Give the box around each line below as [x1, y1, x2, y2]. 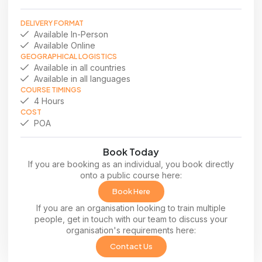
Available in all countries [33, 62, 126, 73]
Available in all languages [33, 73, 130, 84]
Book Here [112, 186, 150, 196]
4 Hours [33, 95, 64, 106]
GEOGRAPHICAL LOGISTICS [20, 51, 117, 61]
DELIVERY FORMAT [20, 18, 84, 27]
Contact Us [109, 241, 153, 251]
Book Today [103, 145, 159, 158]
